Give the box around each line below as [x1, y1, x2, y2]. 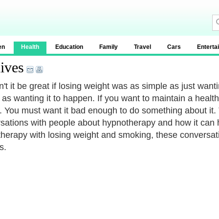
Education [55, 44, 83, 50]
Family [99, 44, 118, 50]
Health [21, 44, 39, 50]
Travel [134, 44, 151, 50]
